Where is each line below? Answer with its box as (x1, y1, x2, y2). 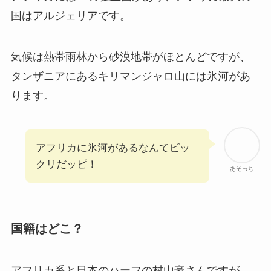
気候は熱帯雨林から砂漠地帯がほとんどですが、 (10, 50, 250, 63)
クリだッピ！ (35, 158, 97, 170)
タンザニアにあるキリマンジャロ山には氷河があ (10, 70, 250, 82)
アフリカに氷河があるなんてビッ (35, 142, 190, 154)
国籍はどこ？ (10, 221, 83, 235)
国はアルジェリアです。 (10, 10, 131, 22)
